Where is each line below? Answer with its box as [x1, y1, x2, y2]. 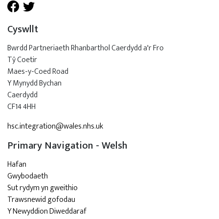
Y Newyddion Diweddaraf [7, 204, 87, 218]
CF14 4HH [7, 100, 36, 113]
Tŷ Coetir [7, 53, 37, 66]
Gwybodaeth [7, 169, 49, 183]
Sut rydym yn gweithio [7, 181, 78, 195]
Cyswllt [7, 21, 38, 38]
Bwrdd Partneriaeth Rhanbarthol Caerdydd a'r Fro [7, 41, 164, 55]
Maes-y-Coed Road [7, 65, 68, 78]
